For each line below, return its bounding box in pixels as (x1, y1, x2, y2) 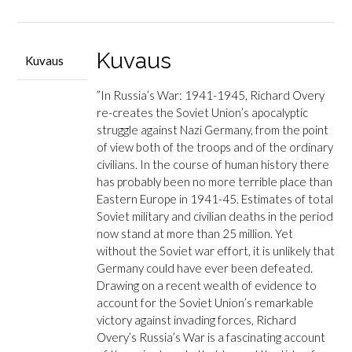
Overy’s (96, 329, 139, 344)
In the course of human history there (139, 156, 329, 171)
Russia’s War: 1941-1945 (112, 87, 245, 102)
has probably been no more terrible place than (96, 174, 332, 189)
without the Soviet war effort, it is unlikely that (96, 243, 335, 258)
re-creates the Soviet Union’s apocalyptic (96, 104, 308, 119)
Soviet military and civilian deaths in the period (96, 208, 333, 223)
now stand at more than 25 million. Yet (96, 225, 293, 240)
